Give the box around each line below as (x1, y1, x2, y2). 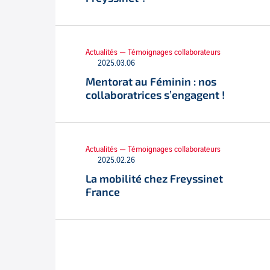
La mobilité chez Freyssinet (86, 172, 223, 185)
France (86, 185, 120, 198)
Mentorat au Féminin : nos (86, 75, 216, 88)
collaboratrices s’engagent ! (86, 88, 225, 101)
